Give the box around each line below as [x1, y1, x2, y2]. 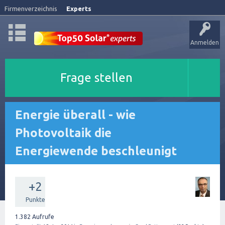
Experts [66, 5, 91, 12]
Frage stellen [60, 71, 133, 84]
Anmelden [190, 39, 219, 46]
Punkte [25, 196, 45, 203]
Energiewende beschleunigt [15, 144, 177, 158]
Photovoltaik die [15, 126, 111, 140]
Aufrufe [31, 213, 54, 220]
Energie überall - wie [15, 108, 136, 122]
